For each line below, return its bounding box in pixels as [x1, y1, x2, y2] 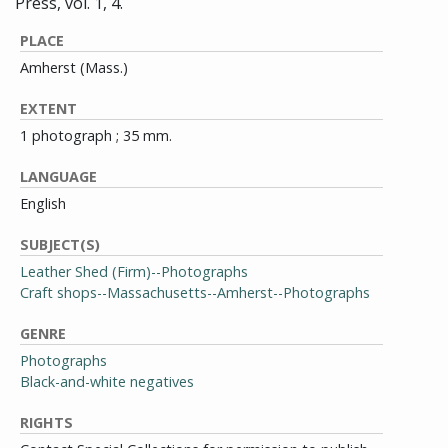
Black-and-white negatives [20, 372, 194, 391]
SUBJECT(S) [20, 235, 100, 254]
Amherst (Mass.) [20, 58, 128, 77]
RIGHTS [20, 413, 73, 432]
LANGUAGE [20, 167, 97, 186]
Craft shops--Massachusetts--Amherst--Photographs [20, 283, 370, 302]
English [20, 194, 66, 213]
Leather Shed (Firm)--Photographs [20, 262, 248, 281]
